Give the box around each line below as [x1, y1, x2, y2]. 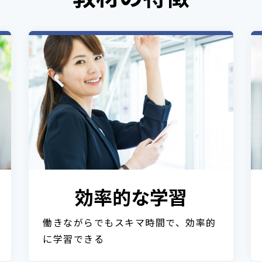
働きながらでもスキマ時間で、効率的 [43, 215, 216, 229]
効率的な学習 [75, 183, 187, 210]
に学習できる [43, 232, 104, 246]
